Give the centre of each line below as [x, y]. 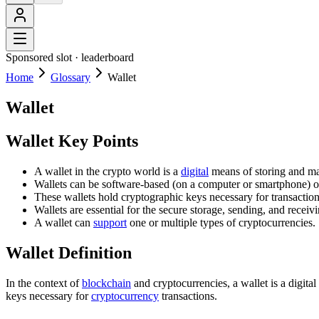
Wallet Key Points [72, 141]
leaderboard [108, 57]
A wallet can [64, 222]
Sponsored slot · [43, 57]
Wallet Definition [69, 252]
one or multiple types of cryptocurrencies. [221, 222]
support [110, 222]
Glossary [70, 77]
